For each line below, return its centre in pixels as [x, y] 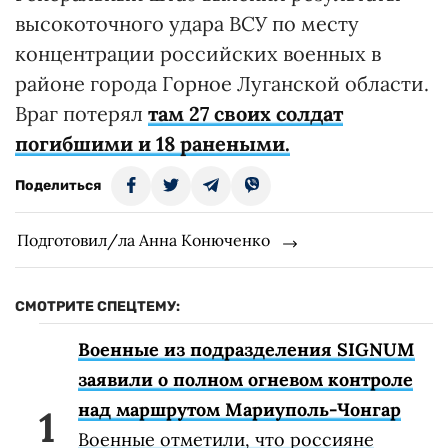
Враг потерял [81, 114]
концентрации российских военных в [198, 54]
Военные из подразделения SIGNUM [246, 350]
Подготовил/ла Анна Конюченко [143, 240]
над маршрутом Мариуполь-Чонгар [239, 410]
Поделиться [58, 186]
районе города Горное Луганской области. [222, 84]
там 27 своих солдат [245, 114]
